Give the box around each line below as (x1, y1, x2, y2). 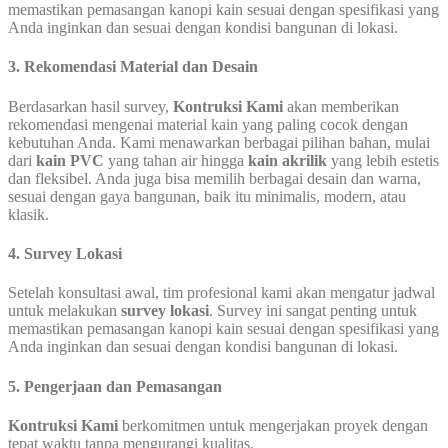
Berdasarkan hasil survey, (8, 97, 173, 115)
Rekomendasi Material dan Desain (24, 58, 258, 76)
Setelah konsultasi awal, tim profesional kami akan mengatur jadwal (8, 284, 435, 302)
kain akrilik (248, 151, 327, 169)
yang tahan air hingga (104, 151, 248, 169)
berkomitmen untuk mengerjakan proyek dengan (118, 416, 428, 434)
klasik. (8, 205, 49, 223)
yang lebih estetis (327, 151, 439, 169)
